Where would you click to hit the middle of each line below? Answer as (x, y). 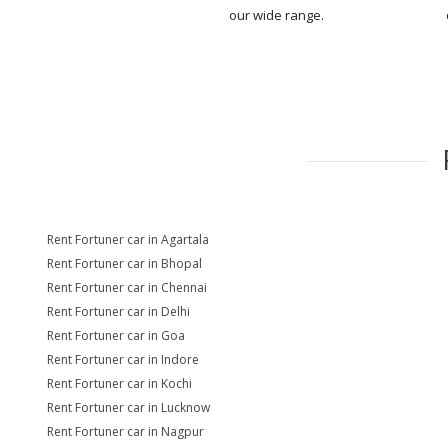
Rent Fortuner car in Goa (116, 335)
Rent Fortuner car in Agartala (128, 239)
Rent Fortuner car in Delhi (118, 311)
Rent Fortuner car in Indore (123, 359)
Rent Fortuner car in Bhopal (124, 263)
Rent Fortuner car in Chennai (127, 287)
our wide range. (276, 15)
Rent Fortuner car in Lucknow (128, 407)
